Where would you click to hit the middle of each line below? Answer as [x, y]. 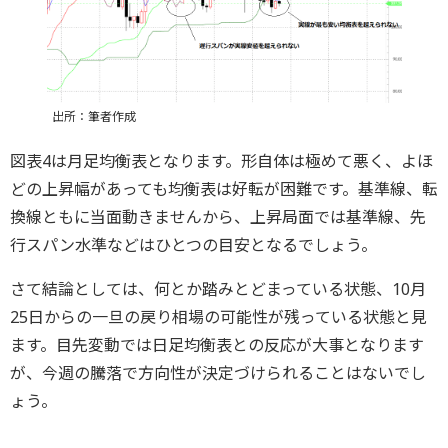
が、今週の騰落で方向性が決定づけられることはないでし [218, 373]
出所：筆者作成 [93, 117]
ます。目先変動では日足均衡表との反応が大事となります [217, 345]
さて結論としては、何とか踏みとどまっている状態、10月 [218, 289]
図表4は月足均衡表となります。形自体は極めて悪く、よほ [221, 161]
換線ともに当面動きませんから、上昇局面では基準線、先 [218, 217]
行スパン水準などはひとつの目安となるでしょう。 [193, 245]
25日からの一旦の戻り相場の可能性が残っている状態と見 [218, 317]
